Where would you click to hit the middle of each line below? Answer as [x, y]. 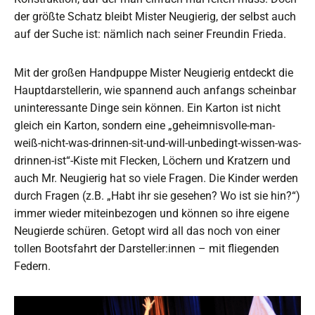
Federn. [32, 266]
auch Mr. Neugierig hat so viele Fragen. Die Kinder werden [156, 178]
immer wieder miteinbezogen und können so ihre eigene [152, 213]
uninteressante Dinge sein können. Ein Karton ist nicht [147, 108]
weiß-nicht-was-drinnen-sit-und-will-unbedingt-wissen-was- [157, 143]
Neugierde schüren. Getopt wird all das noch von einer [147, 231]
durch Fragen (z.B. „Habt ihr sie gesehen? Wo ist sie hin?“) [157, 195]
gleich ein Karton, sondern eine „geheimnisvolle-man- [144, 125]
